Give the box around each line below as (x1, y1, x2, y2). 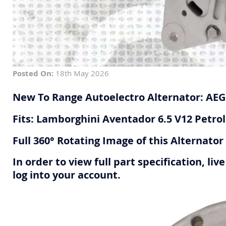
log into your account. (13, 168, 121, 182)
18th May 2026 (53, 68, 109, 79)
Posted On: (13, 68, 53, 79)
